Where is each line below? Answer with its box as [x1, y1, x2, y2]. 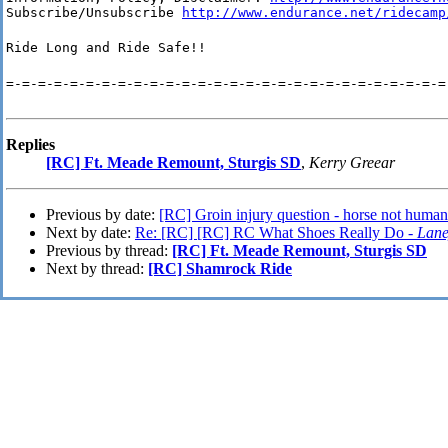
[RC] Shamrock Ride [148, 260, 292, 278]
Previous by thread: [46, 242, 172, 260]
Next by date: [46, 224, 135, 242]
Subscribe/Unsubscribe [6, 5, 182, 21]
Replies [6, 136, 55, 154]
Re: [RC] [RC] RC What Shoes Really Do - [135, 224, 417, 242]
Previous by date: [46, 206, 159, 224]
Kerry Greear [309, 154, 395, 172]
